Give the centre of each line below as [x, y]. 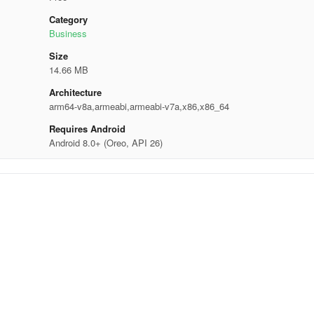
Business [68, 33]
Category [68, 19]
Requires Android [87, 129]
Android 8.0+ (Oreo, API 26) [105, 143]
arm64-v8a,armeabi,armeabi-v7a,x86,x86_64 [139, 106]
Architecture [75, 92]
